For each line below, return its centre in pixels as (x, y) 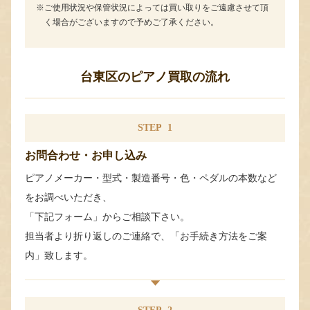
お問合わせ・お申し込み (86, 155)
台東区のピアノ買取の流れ (155, 76)
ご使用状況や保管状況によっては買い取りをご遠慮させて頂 (156, 7)
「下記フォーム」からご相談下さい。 (107, 216)
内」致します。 (59, 255)
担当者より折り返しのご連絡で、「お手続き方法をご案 (146, 236)
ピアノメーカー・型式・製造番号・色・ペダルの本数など (151, 177)
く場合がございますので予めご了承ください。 (131, 22)
